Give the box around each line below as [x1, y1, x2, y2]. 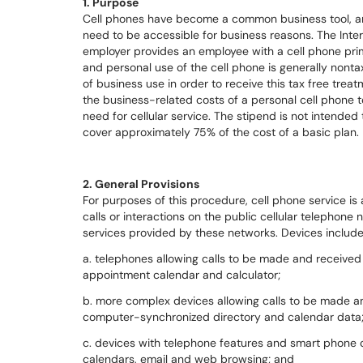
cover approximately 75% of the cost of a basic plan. [83, 125, 359, 139]
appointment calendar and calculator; [83, 267, 280, 282]
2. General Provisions [83, 177, 199, 191]
